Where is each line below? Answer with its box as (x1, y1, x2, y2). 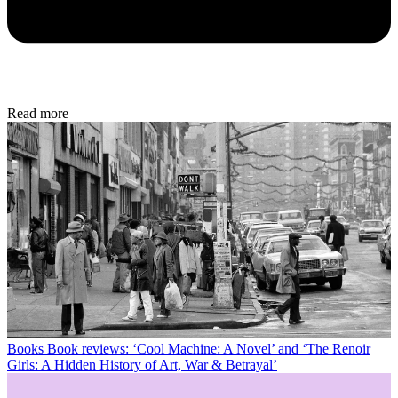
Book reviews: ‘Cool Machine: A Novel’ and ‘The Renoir (47, 341, 370, 357)
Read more (7, 106, 68, 122)
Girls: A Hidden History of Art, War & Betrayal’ (7, 357, 277, 373)
